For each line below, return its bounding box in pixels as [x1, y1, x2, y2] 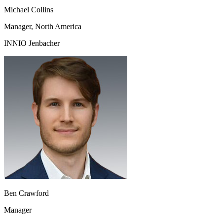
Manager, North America [4, 22, 81, 31]
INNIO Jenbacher [4, 39, 60, 48]
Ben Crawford [4, 189, 49, 198]
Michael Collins [4, 5, 53, 14]
